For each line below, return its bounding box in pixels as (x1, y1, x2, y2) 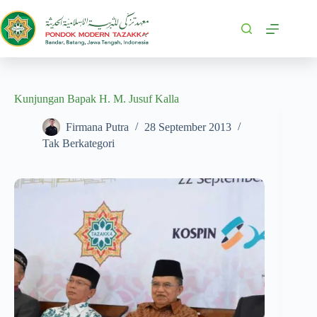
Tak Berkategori (42, 137, 115, 149)
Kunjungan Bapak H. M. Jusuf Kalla (14, 93, 179, 105)
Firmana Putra (66, 121, 129, 134)
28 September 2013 (144, 121, 231, 134)
